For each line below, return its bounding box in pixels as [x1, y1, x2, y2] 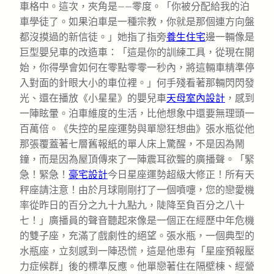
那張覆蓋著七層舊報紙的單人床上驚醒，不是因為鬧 [20, 138, 245, 150]
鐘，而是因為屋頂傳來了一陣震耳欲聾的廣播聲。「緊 [20, 153, 254, 165]
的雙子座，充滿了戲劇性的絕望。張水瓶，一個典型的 [20, 229, 254, 242]
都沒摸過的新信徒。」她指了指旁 [20, 31, 166, 43]
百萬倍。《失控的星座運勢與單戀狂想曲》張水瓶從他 [20, 122, 254, 135]
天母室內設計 [166, 92, 225, 104]
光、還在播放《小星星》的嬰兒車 [20, 92, 166, 104]
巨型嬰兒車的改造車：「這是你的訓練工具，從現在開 [20, 46, 254, 58]
